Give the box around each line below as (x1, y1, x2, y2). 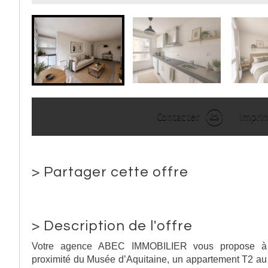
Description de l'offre (44, 218, 193, 233)
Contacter (157, 109, 200, 123)
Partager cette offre (44, 165, 188, 179)
